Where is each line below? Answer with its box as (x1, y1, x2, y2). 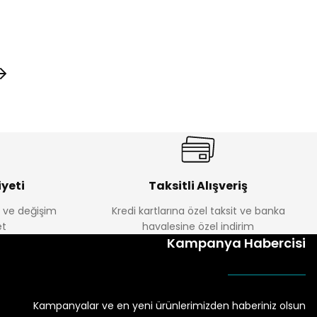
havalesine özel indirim (142, 219, 254, 234)
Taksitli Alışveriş (149, 178, 248, 194)
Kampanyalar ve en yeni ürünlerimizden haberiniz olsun (33, 299, 306, 313)
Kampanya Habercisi (167, 234, 306, 252)
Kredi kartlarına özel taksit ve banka (111, 204, 285, 218)
